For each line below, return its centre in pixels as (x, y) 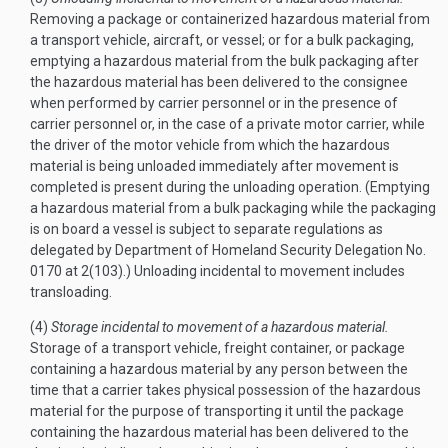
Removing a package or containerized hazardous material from (230, 19)
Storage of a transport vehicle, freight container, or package (217, 348)
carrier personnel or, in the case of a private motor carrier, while (227, 124)
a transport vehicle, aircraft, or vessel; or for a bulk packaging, (222, 40)
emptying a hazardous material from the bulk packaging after (224, 61)
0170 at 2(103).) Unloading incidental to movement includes (217, 271)
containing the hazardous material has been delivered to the (219, 432)
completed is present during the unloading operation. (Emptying (230, 187)
